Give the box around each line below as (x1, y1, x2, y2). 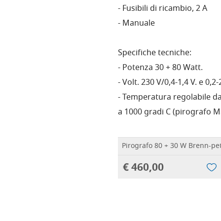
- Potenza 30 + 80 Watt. (118, 62, 203, 74)
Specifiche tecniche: (118, 47, 191, 60)
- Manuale (118, 17, 155, 30)
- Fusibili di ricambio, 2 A (118, 2, 207, 15)
